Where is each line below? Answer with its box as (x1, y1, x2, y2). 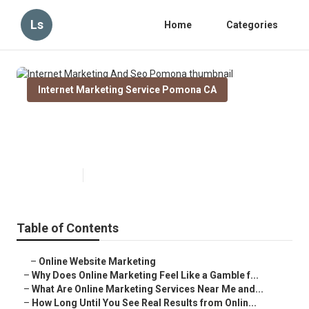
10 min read (90, 170, 136, 181)
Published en (27, 170, 76, 181)
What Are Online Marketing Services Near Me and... (32, 283, 263, 295)
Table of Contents (17, 221, 119, 236)
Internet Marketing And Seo (27, 114, 235, 134)
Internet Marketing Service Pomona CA (38, 84, 217, 95)
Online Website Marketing (39, 256, 156, 268)
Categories (226, 19, 278, 30)
